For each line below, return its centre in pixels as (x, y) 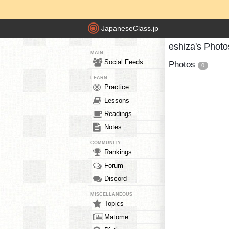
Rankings (118, 152)
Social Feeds (124, 62)
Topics (114, 204)
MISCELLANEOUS (111, 194)
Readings (118, 114)
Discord (116, 179)
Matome (116, 217)
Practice (117, 87)
